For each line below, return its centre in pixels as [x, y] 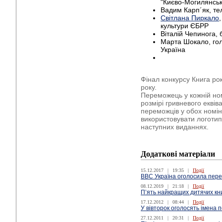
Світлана [176, 18]
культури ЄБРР [185, 26]
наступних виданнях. [175, 127]
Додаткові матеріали [178, 154]
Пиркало [205, 18]
